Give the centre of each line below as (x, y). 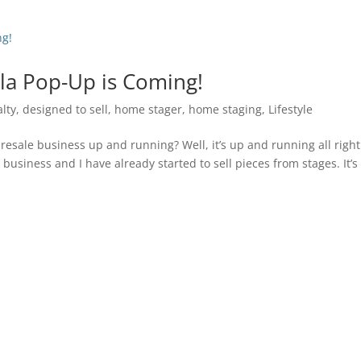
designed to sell (66, 109)
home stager (149, 109)
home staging (226, 109)
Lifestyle (291, 109)
